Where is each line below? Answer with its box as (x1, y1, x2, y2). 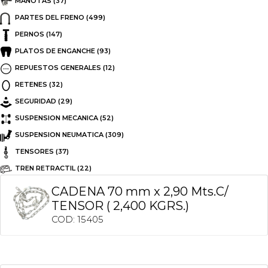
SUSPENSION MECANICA (15, 113, 98, 122)
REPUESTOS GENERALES (15, 63, 101, 72)
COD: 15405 (51, 214, 103, 225)
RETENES (15, 80, 47, 89)
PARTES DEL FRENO (15, 13, 84, 22)
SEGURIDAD (15, 96, 56, 105)
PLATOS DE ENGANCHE (15, 46, 95, 55)
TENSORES (15, 147, 54, 156)
